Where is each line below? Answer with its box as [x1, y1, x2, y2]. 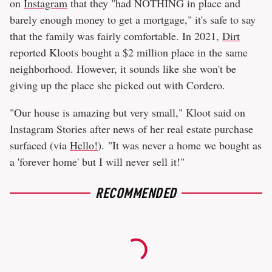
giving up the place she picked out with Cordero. [10, 78, 225, 93]
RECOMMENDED [95, 183, 177, 202]
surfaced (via [10, 138, 70, 153]
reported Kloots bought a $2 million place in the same [10, 45, 248, 60]
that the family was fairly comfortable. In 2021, [10, 29, 222, 44]
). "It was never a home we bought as [98, 138, 262, 153]
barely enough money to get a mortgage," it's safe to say [10, 12, 256, 27]
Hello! [70, 138, 98, 153]
